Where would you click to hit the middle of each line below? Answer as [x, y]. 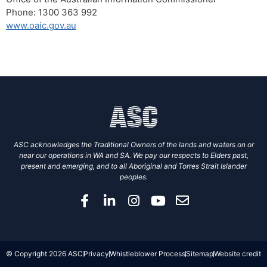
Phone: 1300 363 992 [52, 13]
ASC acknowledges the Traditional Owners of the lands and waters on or [133, 145]
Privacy [96, 254]
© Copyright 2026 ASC [44, 254]
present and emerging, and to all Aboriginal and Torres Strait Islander [133, 166]
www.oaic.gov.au [41, 26]
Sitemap [200, 254]
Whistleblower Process [148, 254]
